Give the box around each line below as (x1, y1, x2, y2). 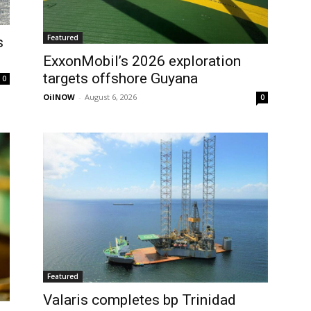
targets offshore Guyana (43, 70, 198, 87)
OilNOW (43, 92, 75, 102)
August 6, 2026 (85, 92, 137, 102)
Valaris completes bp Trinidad (43, 292, 236, 308)
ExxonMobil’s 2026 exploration (43, 53, 241, 69)
